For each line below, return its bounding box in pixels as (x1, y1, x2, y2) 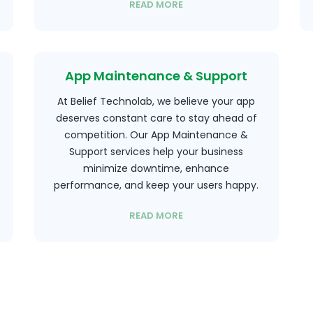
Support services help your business (69, 145, 244, 159)
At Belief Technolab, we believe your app (57, 94, 256, 108)
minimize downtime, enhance (83, 161, 230, 175)
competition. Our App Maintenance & (64, 128, 249, 142)
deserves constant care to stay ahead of (55, 111, 257, 125)
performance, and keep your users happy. (54, 178, 259, 192)
